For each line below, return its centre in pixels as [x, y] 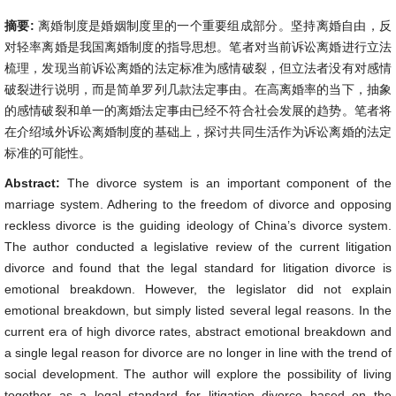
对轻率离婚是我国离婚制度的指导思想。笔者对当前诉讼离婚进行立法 [198, 47]
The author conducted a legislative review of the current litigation [198, 247]
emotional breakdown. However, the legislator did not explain [198, 289]
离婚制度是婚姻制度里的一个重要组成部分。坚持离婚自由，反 [215, 26]
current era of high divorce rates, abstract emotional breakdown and [198, 331]
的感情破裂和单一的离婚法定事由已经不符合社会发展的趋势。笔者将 [198, 110]
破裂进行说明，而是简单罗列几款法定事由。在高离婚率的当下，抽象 [198, 89]
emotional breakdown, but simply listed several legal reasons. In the [198, 310]
